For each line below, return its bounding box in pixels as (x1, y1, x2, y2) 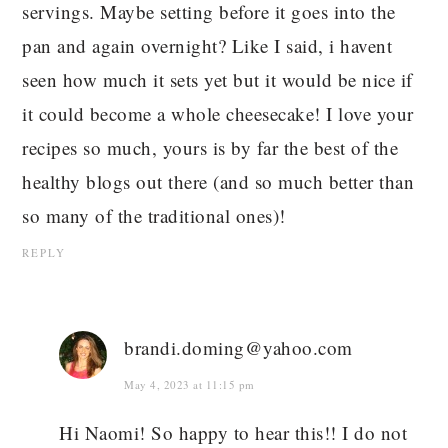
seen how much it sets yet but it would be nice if (22, 67, 413, 93)
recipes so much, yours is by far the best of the (22, 135, 399, 161)
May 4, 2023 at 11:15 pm (124, 377, 255, 393)
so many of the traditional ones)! (22, 203, 286, 229)
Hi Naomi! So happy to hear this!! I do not (59, 420, 408, 446)
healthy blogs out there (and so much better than (22, 169, 415, 195)
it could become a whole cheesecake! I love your (22, 101, 414, 127)
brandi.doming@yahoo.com (124, 335, 353, 361)
